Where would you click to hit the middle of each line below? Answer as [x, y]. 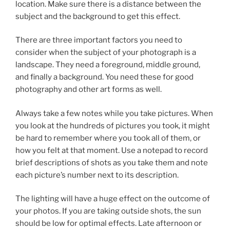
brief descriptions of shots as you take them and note [112, 162]
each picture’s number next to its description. [97, 175]
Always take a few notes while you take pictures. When [114, 113]
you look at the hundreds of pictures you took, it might [113, 126]
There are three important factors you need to [99, 40]
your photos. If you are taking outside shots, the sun [108, 211]
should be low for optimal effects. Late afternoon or [109, 223]
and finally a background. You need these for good [104, 77]
